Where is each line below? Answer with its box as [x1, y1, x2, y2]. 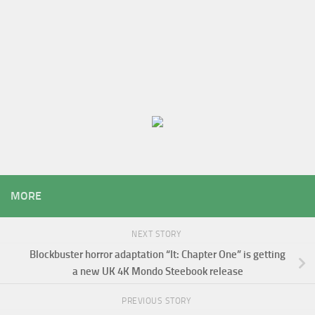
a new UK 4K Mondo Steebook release [72, 265, 243, 278]
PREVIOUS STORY [122, 296, 193, 307]
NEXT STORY [131, 229, 184, 239]
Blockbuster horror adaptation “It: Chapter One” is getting [30, 248, 285, 262]
